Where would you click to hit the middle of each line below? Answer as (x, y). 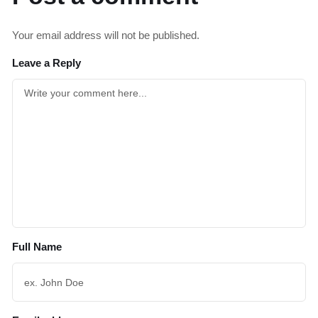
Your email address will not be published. (106, 35)
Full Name (37, 247)
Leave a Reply (46, 63)
